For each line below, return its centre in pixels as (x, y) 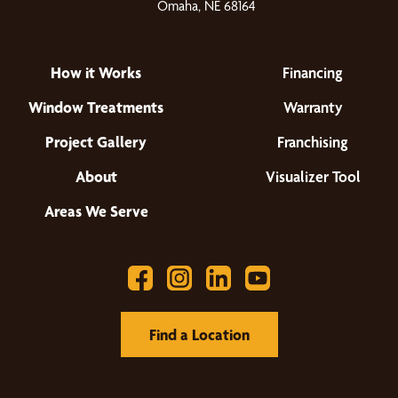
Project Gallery (96, 142)
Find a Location (199, 334)
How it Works (96, 72)
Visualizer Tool (313, 176)
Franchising (313, 142)
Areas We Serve (96, 211)
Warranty (313, 107)
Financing (313, 72)
